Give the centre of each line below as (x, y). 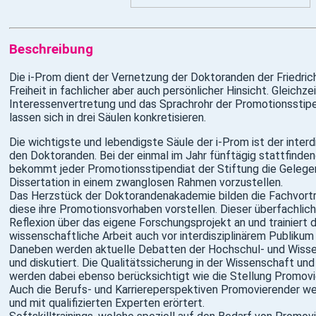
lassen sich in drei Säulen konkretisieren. (108, 117)
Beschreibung (51, 50)
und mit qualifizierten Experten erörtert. (107, 303)
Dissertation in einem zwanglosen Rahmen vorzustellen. (146, 182)
